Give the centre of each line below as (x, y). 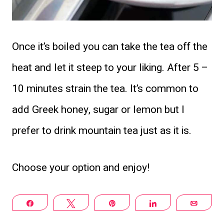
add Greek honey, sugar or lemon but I (98, 109)
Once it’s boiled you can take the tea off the (110, 46)
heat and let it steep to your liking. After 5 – (110, 67)
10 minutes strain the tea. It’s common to (105, 88)
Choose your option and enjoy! (81, 167)
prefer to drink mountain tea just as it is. (102, 130)
